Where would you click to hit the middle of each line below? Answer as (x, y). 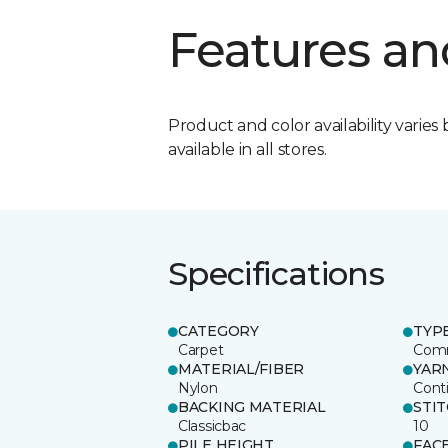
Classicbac (212, 425)
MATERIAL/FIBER (241, 368)
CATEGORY (218, 330)
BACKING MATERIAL (252, 406)
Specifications (276, 273)
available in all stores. (247, 149)
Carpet (201, 349)
